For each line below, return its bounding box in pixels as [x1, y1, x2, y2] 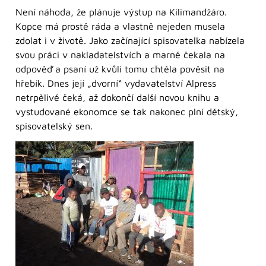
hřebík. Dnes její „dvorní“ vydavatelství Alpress [15, 77, 216, 88]
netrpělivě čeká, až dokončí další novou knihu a [15, 91, 219, 103]
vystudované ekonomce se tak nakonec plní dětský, [15, 106, 238, 117]
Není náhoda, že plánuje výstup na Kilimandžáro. [15, 6, 227, 17]
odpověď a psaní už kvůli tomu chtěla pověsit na [15, 63, 224, 74]
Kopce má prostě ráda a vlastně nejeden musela [15, 20, 225, 31]
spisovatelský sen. [15, 120, 93, 131]
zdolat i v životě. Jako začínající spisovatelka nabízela [15, 34, 245, 46]
